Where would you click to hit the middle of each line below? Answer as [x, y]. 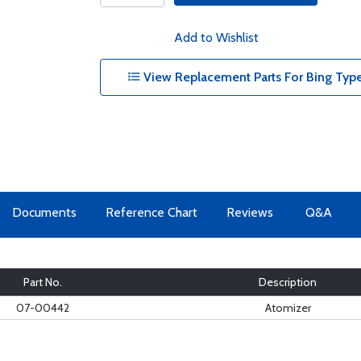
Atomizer [288, 308]
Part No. [43, 282]
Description [288, 282]
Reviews [249, 212]
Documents [44, 212]
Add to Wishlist [216, 37]
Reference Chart [151, 212]
